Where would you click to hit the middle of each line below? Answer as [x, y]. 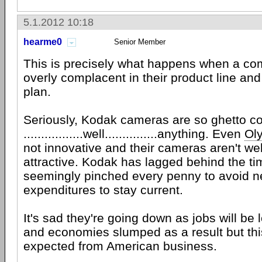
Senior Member [140, 42]
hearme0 [43, 42]
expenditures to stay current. [103, 190]
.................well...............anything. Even [134, 134]
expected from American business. [120, 246]
